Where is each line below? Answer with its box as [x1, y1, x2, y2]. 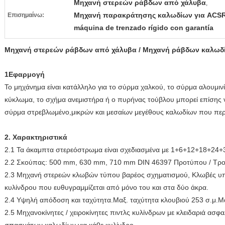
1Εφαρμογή [5, 70, 45, 78]
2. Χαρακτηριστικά [5, 133, 67, 141]
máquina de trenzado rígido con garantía [74, 24, 213, 32]
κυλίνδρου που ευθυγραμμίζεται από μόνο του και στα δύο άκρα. [5, 183, 208, 191]
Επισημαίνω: [8, 12, 44, 19]
